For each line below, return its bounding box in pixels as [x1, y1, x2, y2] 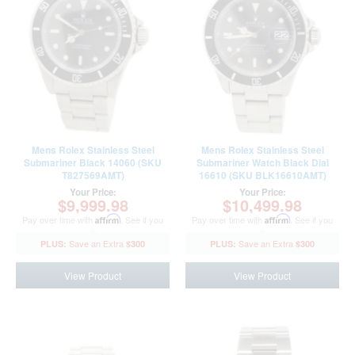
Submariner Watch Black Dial [196, 155, 329, 170]
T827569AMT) [61, 168, 124, 182]
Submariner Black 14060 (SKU [24, 155, 108, 170]
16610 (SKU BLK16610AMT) [198, 168, 326, 182]
